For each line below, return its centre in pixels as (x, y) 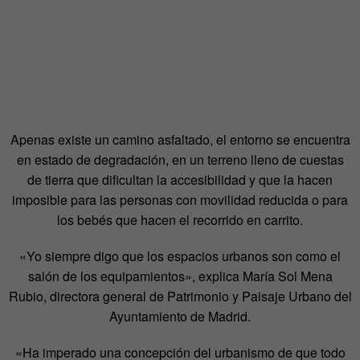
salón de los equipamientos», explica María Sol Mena (180, 276)
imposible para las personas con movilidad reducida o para (180, 200)
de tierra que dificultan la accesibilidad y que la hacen (180, 180)
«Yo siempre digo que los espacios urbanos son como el (180, 256)
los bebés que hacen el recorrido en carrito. (180, 220)
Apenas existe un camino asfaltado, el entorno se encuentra (180, 140)
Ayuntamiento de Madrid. (180, 317)
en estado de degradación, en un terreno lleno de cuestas (180, 160)
